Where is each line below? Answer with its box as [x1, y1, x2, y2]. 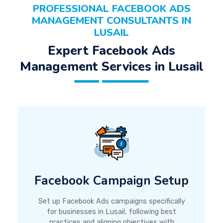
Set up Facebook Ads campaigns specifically [38, 197, 185, 206]
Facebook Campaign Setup [34, 172, 189, 189]
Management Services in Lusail [19, 58, 204, 75]
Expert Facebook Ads [48, 42, 175, 59]
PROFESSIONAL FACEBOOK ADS [32, 2, 191, 15]
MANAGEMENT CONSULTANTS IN [32, 14, 191, 27]
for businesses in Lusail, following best [47, 208, 176, 216]
